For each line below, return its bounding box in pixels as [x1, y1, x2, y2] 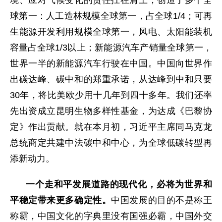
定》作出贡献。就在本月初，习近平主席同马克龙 [10, 122, 212, 132]
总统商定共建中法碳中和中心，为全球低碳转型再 [10, 138, 212, 148]
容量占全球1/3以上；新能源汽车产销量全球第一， [10, 43, 212, 53]
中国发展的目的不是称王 [111, 195, 213, 205]
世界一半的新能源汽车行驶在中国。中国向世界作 [10, 58, 212, 68]
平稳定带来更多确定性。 [10, 195, 111, 205]
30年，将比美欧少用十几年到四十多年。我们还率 [10, 90, 212, 100]
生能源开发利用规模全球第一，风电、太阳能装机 [10, 27, 212, 37]
